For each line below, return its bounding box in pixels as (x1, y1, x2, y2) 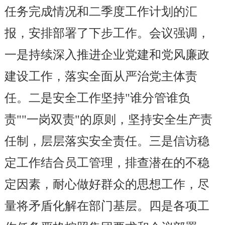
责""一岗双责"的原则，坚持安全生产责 (4, 113, 212, 126)
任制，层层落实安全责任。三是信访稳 (4, 135, 209, 148)
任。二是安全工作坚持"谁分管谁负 (4, 91, 190, 104)
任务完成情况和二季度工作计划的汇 (4, 5, 197, 18)
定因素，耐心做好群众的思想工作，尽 (4, 178, 209, 191)
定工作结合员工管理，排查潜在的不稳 (4, 156, 209, 169)
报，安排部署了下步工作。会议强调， (4, 27, 209, 40)
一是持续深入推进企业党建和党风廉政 (4, 48, 209, 61)
